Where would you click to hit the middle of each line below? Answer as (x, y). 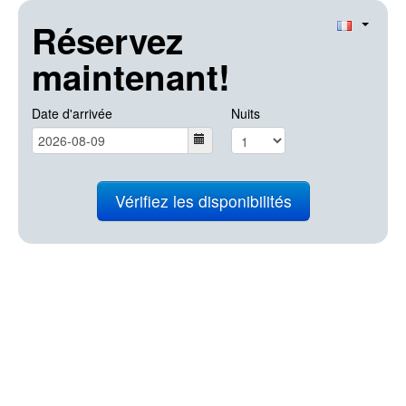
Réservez (107, 40)
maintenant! (131, 77)
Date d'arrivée (72, 113)
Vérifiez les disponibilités (203, 201)
